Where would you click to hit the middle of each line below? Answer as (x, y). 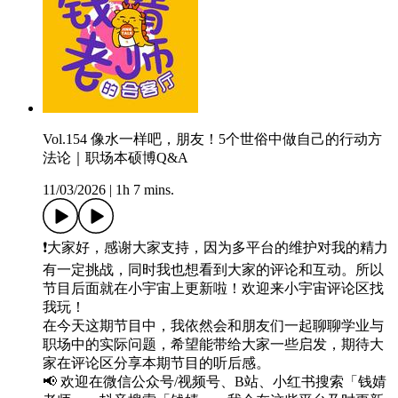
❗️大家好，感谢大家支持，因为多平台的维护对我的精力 (215, 248)
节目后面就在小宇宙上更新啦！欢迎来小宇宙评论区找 (213, 289)
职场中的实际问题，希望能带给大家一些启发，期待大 (213, 345)
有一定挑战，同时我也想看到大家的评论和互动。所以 (213, 270)
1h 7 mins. (145, 190)
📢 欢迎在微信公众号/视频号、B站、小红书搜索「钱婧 (215, 382)
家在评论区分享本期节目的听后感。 (156, 363)
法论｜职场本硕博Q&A (115, 158)
